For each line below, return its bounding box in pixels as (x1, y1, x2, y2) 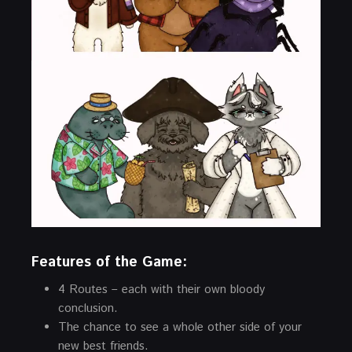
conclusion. (58, 299, 118, 317)
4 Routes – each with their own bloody (58, 280, 265, 298)
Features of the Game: (31, 251, 187, 273)
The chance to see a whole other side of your (58, 318, 302, 335)
